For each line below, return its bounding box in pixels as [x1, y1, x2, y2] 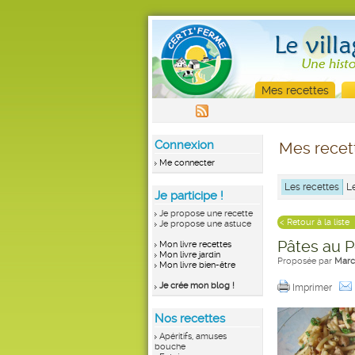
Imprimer [292, 282, 334, 293]
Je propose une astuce [159, 219, 251, 229]
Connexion [155, 138, 214, 152]
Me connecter [159, 158, 215, 168]
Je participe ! [155, 189, 223, 203]
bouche [155, 342, 185, 352]
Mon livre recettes [159, 239, 231, 250]
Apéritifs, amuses [159, 331, 227, 342]
